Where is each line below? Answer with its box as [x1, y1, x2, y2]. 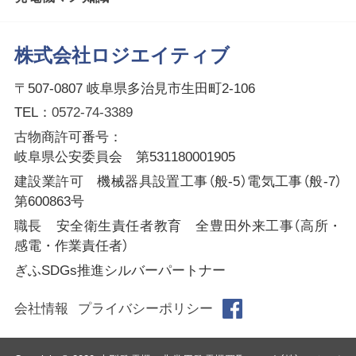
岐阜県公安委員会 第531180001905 [14, 149, 235, 165]
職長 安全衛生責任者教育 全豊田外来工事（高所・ [14, 219, 342, 234]
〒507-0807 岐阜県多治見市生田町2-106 [14, 80, 255, 96]
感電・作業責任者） [14, 238, 129, 254]
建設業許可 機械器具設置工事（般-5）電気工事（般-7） [14, 174, 342, 190]
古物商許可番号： [14, 130, 122, 145]
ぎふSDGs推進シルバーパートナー [14, 263, 226, 279]
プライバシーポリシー [77, 301, 213, 317]
